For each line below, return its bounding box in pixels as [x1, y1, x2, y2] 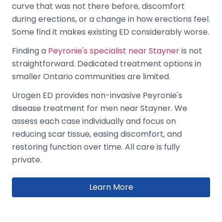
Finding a [12, 45, 48, 56]
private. [12, 154, 42, 166]
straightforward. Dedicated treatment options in [12, 57, 201, 69]
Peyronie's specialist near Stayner [48, 45, 179, 56]
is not [179, 45, 202, 56]
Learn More [89, 181, 133, 193]
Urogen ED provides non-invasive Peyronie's [12, 89, 182, 101]
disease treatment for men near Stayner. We [12, 102, 187, 114]
